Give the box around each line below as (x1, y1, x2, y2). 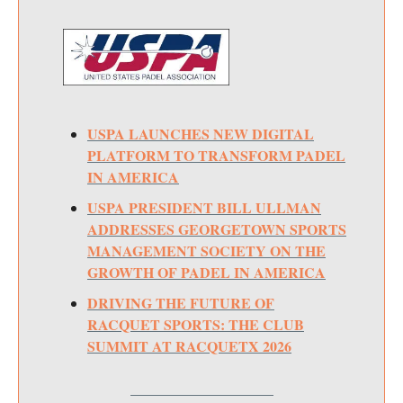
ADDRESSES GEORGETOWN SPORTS (87, 218, 346, 239)
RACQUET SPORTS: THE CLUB (87, 313, 304, 335)
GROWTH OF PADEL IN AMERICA (87, 261, 326, 282)
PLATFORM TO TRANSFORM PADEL (87, 144, 345, 166)
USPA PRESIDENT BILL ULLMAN (87, 196, 321, 218)
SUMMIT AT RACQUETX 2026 (87, 335, 291, 356)
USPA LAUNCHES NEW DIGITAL (87, 122, 314, 144)
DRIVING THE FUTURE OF (87, 291, 274, 313)
